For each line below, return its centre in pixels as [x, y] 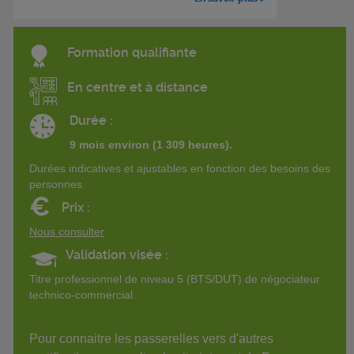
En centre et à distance [137, 87]
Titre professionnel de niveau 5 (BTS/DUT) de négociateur [175, 279]
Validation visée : [117, 254]
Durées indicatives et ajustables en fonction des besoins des [180, 168]
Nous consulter [67, 231]
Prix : [76, 207]
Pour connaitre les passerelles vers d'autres [151, 338]
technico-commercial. [83, 294]
